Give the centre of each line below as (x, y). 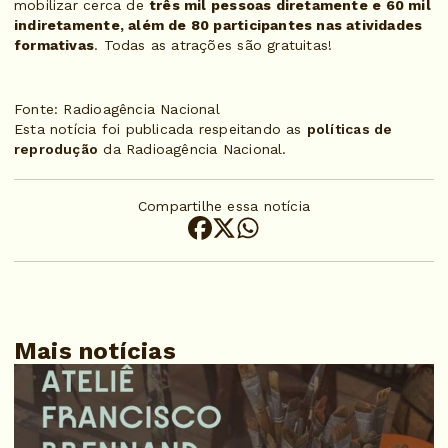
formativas (54, 45)
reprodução (56, 149)
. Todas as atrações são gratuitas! (213, 45)
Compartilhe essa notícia (224, 206)
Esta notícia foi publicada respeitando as (160, 129)
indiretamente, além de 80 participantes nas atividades (218, 25)
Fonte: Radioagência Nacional (117, 109)
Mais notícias (95, 351)
